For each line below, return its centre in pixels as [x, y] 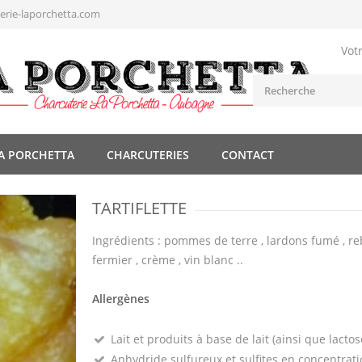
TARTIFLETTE [139, 208]
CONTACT [248, 155]
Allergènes [121, 299]
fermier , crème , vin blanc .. [168, 260]
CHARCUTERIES [148, 155]
